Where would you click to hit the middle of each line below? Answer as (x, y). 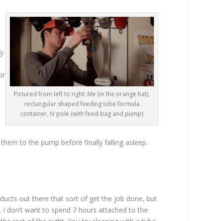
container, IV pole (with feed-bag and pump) (82, 114)
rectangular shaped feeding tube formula (82, 104)
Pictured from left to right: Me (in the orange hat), (82, 94)
